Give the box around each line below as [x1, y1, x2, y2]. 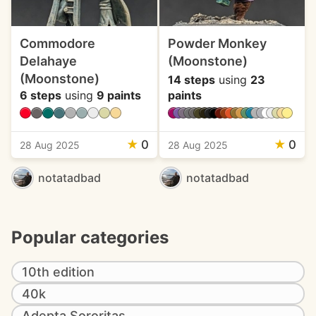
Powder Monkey [167, 36, 267, 51]
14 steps [167, 73, 215, 87]
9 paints [97, 88, 141, 102]
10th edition [22, 265, 95, 279]
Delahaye [20, 54, 77, 68]
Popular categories [11, 227, 169, 248]
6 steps [20, 88, 61, 102]
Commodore [20, 36, 95, 51]
